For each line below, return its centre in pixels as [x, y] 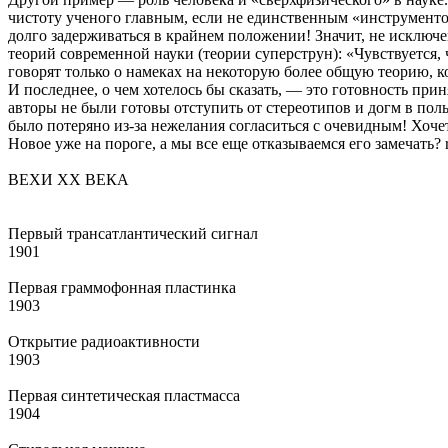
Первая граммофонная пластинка [122, 287]
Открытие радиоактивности [104, 341]
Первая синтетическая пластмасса [124, 395]
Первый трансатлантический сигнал [133, 233]
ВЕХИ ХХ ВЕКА [68, 179]
